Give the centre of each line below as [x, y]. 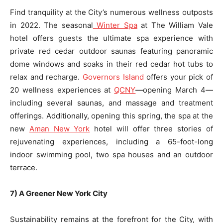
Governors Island [113, 77]
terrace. [24, 167]
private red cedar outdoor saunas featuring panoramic [111, 51]
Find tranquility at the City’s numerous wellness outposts [111, 12]
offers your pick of [178, 77]
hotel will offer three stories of [152, 128]
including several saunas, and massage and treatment [111, 103]
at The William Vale [175, 25]
